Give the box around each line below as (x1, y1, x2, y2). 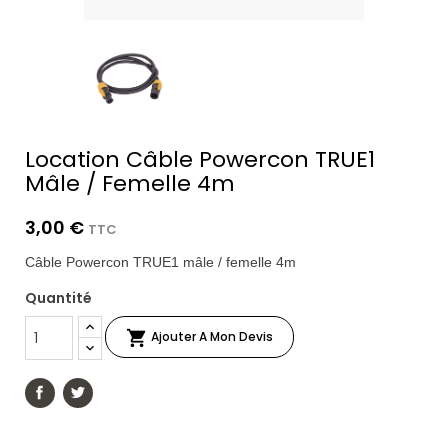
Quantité (25, 288, 92, 309)
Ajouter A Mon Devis (151, 328, 273, 346)
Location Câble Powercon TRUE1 (25, 144, 375, 176)
